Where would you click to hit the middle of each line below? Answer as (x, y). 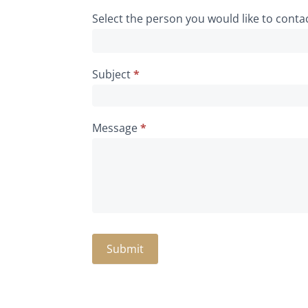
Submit (125, 249)
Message (117, 128)
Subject (113, 75)
